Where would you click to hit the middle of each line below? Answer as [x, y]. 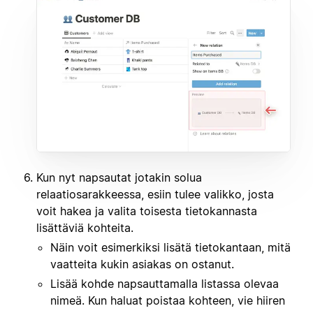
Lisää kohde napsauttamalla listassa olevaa [165, 283]
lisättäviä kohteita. [85, 227]
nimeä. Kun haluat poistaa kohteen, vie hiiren [168, 300]
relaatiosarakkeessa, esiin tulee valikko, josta [155, 194]
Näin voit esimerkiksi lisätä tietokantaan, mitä [170, 247]
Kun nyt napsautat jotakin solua [119, 177]
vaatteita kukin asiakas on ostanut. [142, 264]
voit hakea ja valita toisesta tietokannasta [147, 211]
